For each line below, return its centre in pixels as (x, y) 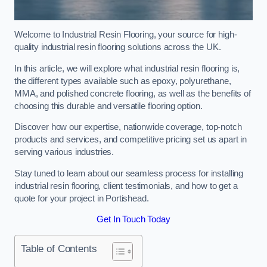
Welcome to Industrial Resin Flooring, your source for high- (126, 35)
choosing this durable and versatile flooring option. (108, 106)
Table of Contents (59, 249)
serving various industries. (64, 152)
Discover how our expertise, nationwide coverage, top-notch (128, 127)
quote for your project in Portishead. (82, 198)
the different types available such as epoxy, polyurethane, (123, 81)
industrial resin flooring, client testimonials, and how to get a (126, 186)
